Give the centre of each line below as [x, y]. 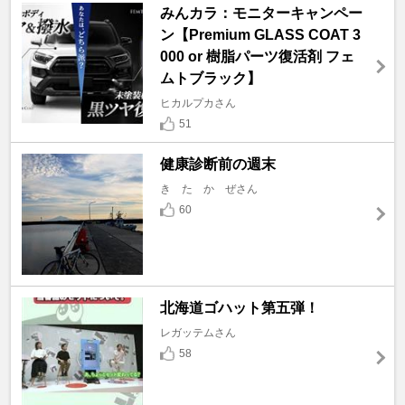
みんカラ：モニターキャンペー [261, 13]
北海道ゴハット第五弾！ [239, 307]
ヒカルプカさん [198, 103]
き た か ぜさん [208, 188]
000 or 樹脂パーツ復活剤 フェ [257, 56]
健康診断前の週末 [225, 164]
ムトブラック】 [210, 78]
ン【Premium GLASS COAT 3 [260, 34]
